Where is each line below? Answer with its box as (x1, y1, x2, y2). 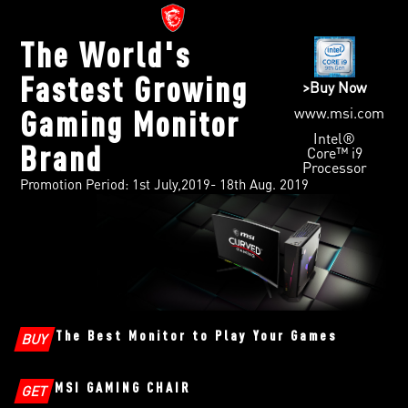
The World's (20, 33, 192, 74)
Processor (301, 157, 367, 177)
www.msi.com (293, 102, 384, 122)
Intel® (313, 127, 356, 148)
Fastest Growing (20, 67, 250, 108)
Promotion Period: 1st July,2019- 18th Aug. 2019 (20, 174, 310, 193)
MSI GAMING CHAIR (55, 380, 191, 396)
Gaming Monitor (20, 102, 241, 143)
